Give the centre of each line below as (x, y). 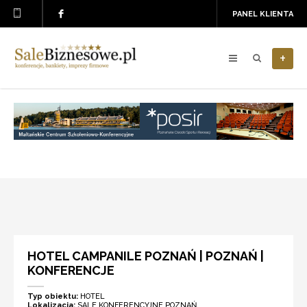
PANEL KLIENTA (263, 14)
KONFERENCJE (71, 270)
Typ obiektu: (54, 296)
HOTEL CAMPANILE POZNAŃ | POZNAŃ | (146, 256)
